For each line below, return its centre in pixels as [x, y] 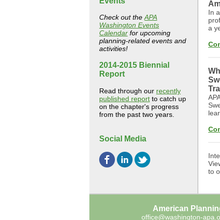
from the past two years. [137, 114]
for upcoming [149, 33]
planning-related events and [143, 41]
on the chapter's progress [139, 107]
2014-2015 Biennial [134, 65]
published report [124, 99]
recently [168, 91]
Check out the [122, 17]
